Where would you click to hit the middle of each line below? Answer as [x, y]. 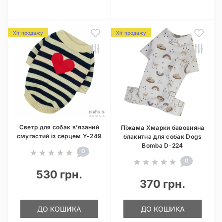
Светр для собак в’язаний [59, 127]
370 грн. [163, 184]
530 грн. [59, 174]
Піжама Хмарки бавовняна [163, 128]
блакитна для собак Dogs [163, 137]
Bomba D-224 [163, 145]
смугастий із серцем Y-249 [59, 136]
